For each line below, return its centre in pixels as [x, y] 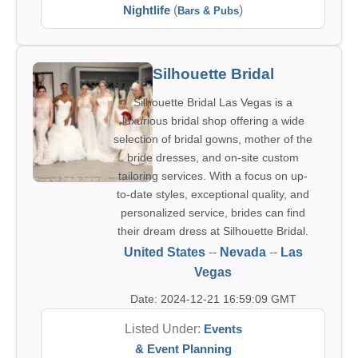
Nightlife [147, 10]
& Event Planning [183, 349]
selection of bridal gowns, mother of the [213, 139]
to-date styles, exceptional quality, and [213, 194]
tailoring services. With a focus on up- [213, 176]
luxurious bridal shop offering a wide [213, 121]
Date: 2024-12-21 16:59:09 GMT [213, 299]
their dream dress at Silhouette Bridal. [213, 231]
